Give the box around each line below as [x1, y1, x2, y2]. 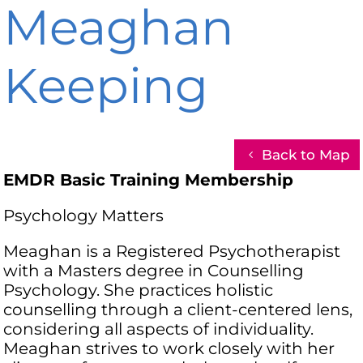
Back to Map [261, 147, 350, 164]
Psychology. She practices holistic [3, 280, 274, 301]
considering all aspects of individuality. [3, 319, 314, 340]
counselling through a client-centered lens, [3, 300, 353, 320]
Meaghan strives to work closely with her [3, 339, 335, 359]
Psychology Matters [3, 206, 164, 226]
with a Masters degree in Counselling [3, 261, 305, 281]
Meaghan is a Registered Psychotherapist [3, 241, 341, 262]
